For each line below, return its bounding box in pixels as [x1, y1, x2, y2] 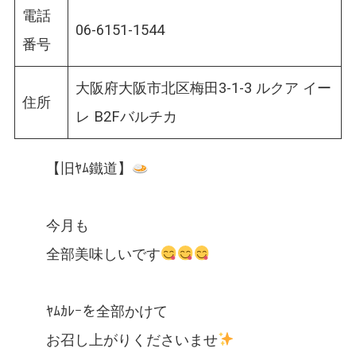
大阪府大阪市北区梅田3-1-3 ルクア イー [75, 79, 332, 97]
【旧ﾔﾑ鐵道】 [45, 159, 132, 176]
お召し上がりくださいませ [45, 331, 218, 348]
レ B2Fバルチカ [75, 108, 178, 126]
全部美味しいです [45, 245, 161, 262]
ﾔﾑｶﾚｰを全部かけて [45, 302, 168, 319]
